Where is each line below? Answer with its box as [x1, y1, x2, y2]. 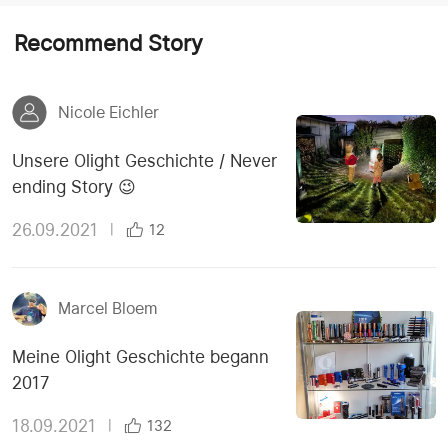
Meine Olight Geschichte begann [12, 346, 269, 368]
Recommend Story [14, 29, 204, 56]
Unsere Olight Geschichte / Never [12, 149, 277, 171]
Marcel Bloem [57, 299, 158, 319]
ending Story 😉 [12, 175, 136, 197]
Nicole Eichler [57, 102, 159, 122]
